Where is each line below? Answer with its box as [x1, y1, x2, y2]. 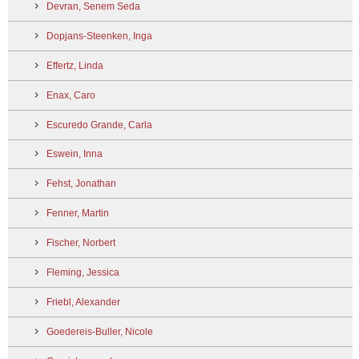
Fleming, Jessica [46, 266, 119, 278]
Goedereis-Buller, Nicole [46, 325, 153, 337]
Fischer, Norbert [46, 237, 115, 249]
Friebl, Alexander [46, 296, 120, 308]
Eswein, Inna [46, 148, 103, 160]
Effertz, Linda [46, 59, 103, 71]
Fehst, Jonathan [46, 178, 116, 190]
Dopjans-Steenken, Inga [46, 30, 152, 42]
